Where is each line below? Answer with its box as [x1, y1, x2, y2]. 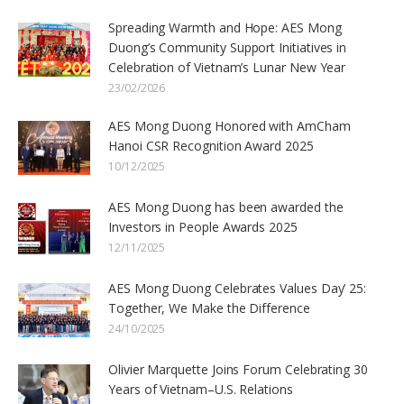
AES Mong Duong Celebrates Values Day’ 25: [108, 280, 367, 298]
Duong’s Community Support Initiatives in [108, 39, 347, 57]
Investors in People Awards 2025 [108, 218, 298, 236]
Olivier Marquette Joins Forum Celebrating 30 [108, 361, 368, 379]
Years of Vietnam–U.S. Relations [108, 381, 293, 399]
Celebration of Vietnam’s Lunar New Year [108, 59, 346, 77]
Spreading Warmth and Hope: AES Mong [108, 19, 342, 37]
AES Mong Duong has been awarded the [108, 198, 344, 216]
